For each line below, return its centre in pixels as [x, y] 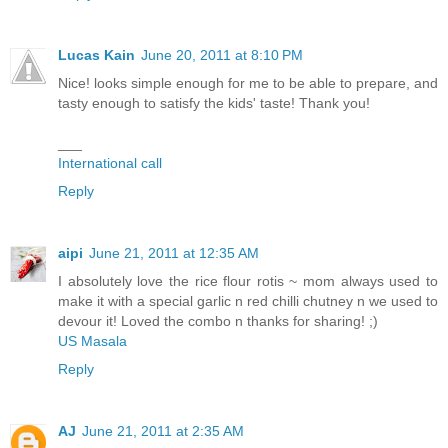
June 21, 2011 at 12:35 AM [174, 253]
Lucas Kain [96, 55]
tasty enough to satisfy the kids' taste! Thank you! [214, 103]
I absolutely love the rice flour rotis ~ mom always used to [248, 281]
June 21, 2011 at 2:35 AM [163, 431]
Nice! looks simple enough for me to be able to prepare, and [248, 83]
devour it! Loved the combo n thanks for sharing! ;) [218, 321]
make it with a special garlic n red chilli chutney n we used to [248, 301]
